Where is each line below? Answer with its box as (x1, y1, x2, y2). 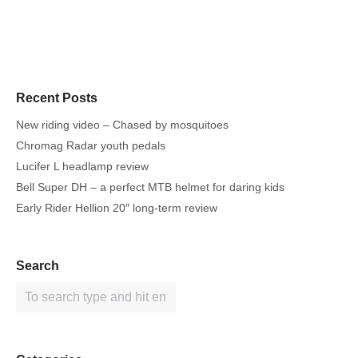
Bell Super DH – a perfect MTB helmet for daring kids (16, 181, 284, 194)
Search (16, 259, 59, 273)
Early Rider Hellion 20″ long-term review (16, 201, 217, 215)
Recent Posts (16, 91, 97, 105)
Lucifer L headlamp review (16, 160, 149, 173)
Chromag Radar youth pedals (16, 139, 165, 153)
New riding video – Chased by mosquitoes (16, 118, 229, 132)
